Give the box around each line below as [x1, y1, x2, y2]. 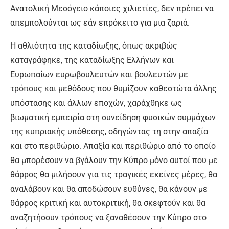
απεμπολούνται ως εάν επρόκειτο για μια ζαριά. [10, 18, 190, 28]
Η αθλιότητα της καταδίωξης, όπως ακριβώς [10, 41, 177, 51]
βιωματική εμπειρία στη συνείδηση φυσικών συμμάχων [10, 112, 216, 122]
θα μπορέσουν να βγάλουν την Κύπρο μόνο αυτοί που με [10, 155, 218, 165]
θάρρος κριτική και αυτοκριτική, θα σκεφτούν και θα [10, 198, 205, 208]
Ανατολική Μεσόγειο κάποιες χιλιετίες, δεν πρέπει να [10, 4, 214, 13]
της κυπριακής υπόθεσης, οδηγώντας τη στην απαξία [10, 127, 208, 136]
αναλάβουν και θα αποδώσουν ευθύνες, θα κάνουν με [10, 184, 208, 194]
